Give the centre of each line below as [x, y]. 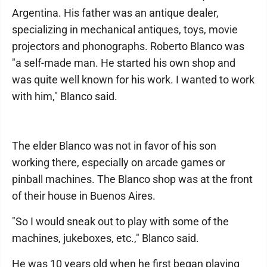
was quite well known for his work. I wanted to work [133, 80]
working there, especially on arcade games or [119, 162]
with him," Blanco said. [65, 96]
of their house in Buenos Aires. [84, 196]
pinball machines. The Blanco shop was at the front [132, 179]
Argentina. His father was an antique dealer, [115, 13]
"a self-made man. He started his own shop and [124, 63]
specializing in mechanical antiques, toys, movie [125, 30]
